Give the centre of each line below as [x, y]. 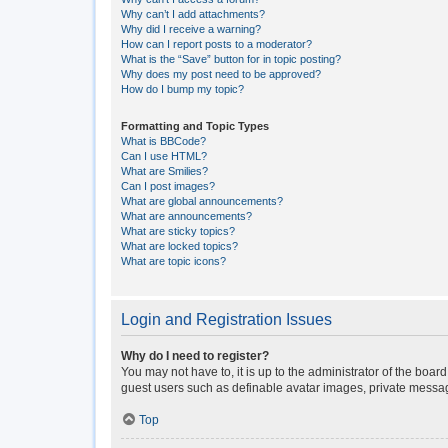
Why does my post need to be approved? [221, 74]
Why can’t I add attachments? [193, 14]
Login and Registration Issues [226, 319]
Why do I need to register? [195, 356]
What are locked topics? [179, 246]
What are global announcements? [202, 201]
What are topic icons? [173, 261]
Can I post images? [168, 186]
